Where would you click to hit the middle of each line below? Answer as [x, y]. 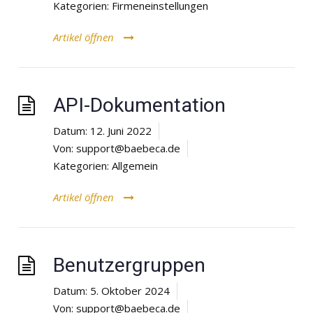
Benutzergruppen [129, 265]
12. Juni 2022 [121, 130]
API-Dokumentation [139, 105]
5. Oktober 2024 [130, 290]
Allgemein [135, 165]
